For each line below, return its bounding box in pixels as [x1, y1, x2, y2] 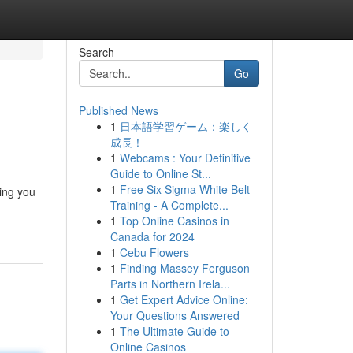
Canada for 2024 [110, 229, 195, 244]
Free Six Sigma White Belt [119, 181, 250, 197]
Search [78, 44, 114, 60]
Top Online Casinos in [119, 213, 229, 229]
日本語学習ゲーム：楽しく [119, 118, 252, 134]
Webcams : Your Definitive [119, 150, 251, 165]
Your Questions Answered [110, 307, 240, 323]
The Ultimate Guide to [119, 323, 229, 339]
